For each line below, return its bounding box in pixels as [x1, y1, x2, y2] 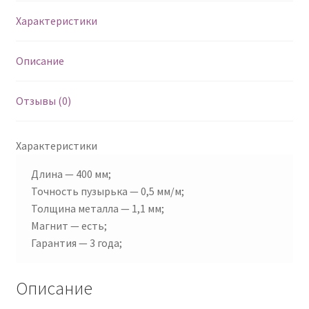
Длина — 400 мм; [31, 166, 112, 181]
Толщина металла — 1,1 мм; [31, 201, 165, 215]
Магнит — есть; [31, 218, 108, 232]
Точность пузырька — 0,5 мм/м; [31, 183, 185, 198]
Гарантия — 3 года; [31, 235, 123, 250]
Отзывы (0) [15, 93, 71, 108]
